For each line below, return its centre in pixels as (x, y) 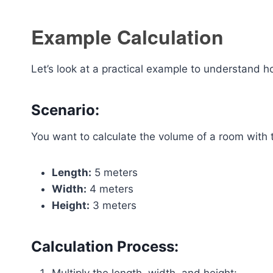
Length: (72, 172)
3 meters (113, 205)
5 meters (115, 172)
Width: (69, 189)
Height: (71, 205)
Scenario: (65, 110)
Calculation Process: (105, 246)
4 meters (110, 189)
